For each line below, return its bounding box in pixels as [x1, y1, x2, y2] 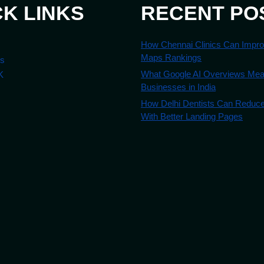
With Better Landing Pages [141, 111, 243, 121]
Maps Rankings [141, 52, 202, 62]
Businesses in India [141, 81, 216, 92]
